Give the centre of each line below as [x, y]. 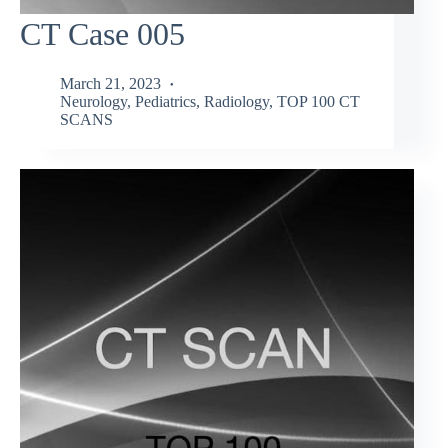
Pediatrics [165, 101]
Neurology [93, 101]
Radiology [236, 101]
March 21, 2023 [110, 83]
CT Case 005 [102, 34]
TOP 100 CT [318, 101]
